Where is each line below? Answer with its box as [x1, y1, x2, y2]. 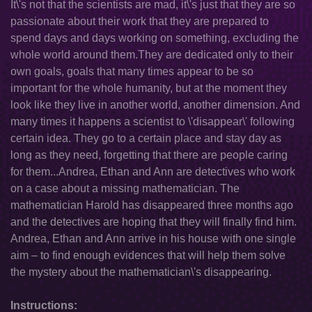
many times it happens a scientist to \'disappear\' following [10, 116, 295, 127]
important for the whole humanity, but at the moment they [10, 82, 287, 94]
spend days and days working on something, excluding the [10, 32, 299, 44]
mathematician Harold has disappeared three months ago [10, 199, 293, 211]
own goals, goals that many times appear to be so [10, 65, 253, 77]
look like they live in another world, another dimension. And [10, 99, 300, 111]
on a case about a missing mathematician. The [10, 182, 240, 194]
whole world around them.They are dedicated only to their [10, 49, 293, 61]
